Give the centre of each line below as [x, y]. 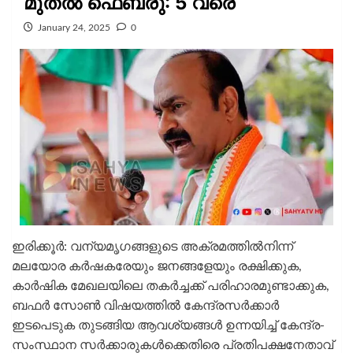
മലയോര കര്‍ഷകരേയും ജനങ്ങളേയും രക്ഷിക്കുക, [157, 266]
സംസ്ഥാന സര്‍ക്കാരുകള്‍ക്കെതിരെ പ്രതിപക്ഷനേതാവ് [173, 345]
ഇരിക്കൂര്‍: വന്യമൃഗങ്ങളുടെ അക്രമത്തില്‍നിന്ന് [152, 246]
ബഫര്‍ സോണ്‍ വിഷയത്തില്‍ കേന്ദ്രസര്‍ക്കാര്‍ [145, 305]
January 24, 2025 [74, 27]
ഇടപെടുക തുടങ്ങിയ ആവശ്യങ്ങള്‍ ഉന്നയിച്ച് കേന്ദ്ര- [168, 325]
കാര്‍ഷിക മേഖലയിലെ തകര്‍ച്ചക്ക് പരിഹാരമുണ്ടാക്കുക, [171, 286]
